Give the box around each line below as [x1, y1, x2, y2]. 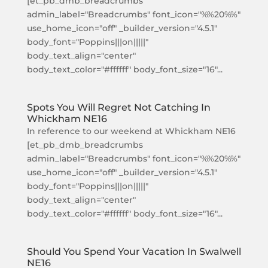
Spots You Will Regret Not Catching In [26, 102, 211, 113]
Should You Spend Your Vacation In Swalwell [26, 246, 241, 257]
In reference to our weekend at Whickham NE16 [26, 126, 236, 136]
